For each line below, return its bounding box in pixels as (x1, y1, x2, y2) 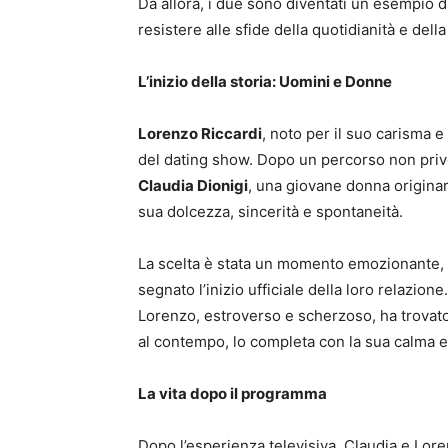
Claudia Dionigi (138, 176, 248, 195)
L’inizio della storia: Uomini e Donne (138, 72, 392, 91)
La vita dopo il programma (138, 384, 327, 403)
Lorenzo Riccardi (138, 124, 262, 143)
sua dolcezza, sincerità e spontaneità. (138, 202, 403, 221)
